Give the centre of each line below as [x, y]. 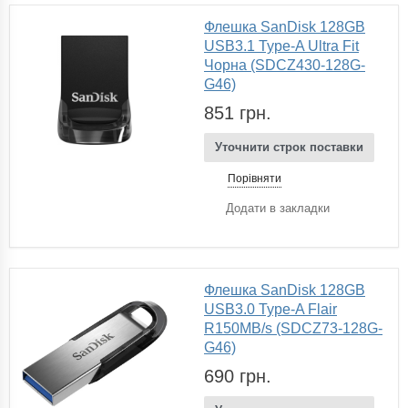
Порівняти [255, 178]
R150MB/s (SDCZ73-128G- [293, 328]
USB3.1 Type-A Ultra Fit [281, 46]
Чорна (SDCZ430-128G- [285, 65]
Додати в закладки [278, 208]
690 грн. [238, 376]
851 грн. [238, 112]
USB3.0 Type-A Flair [270, 309]
